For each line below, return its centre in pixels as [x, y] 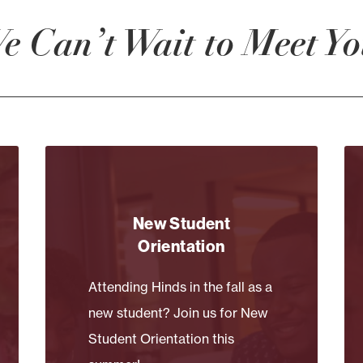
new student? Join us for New [179, 312]
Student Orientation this [162, 338]
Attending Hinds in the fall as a [181, 286]
